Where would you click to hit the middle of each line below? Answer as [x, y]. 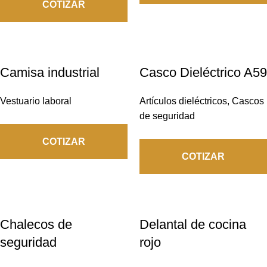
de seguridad [167, 116]
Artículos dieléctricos [183, 101]
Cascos [248, 101]
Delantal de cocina [193, 224]
